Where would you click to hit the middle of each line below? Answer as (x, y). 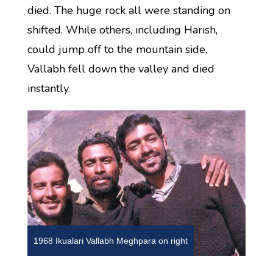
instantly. (48, 88)
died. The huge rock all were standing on (129, 10)
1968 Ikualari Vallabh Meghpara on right (110, 240)
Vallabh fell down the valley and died (121, 69)
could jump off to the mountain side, (117, 49)
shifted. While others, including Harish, (122, 30)
